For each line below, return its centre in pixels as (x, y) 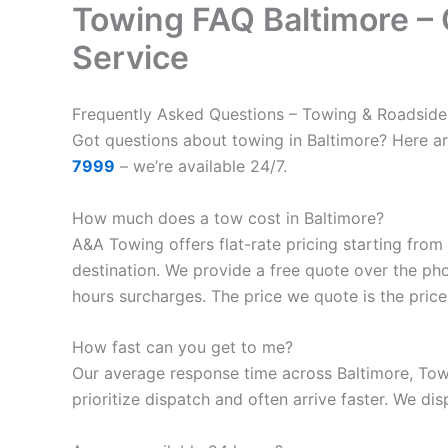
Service (130, 57)
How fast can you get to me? (182, 347)
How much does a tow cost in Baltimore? (228, 217)
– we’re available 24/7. (201, 166)
